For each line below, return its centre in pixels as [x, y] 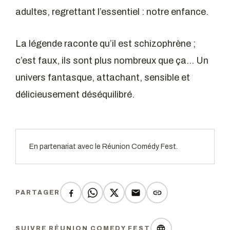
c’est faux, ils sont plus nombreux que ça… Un [112, 61]
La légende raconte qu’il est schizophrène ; [106, 44]
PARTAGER [38, 193]
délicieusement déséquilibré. [75, 95]
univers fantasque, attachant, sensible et [103, 78]
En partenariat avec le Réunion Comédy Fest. [103, 147]
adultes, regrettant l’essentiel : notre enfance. [112, 12]
